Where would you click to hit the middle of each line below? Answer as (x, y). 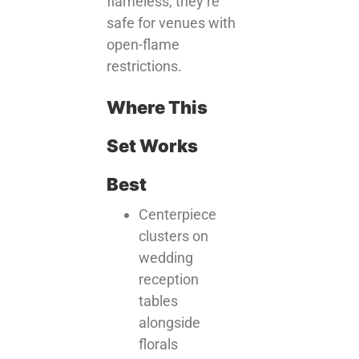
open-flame (143, 44)
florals (159, 344)
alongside (170, 323)
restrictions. (145, 66)
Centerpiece (178, 214)
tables (159, 301)
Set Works (153, 146)
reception (169, 279)
